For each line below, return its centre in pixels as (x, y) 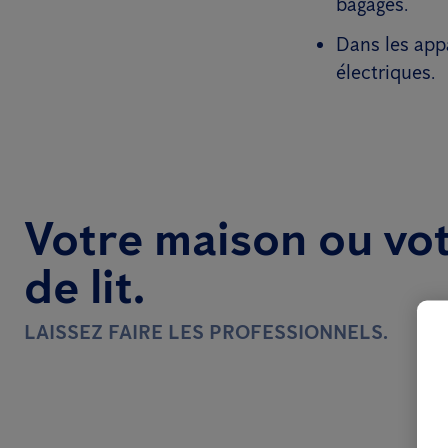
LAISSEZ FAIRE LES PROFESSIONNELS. (206, 331)
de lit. (84, 285)
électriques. (385, 71)
